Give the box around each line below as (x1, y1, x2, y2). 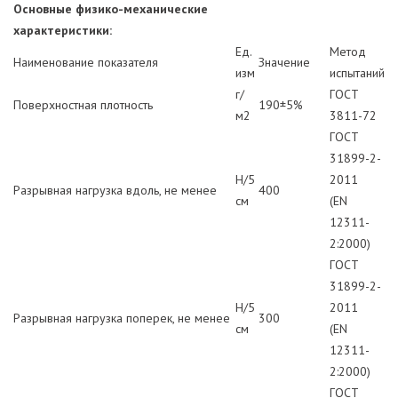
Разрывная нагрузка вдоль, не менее (13, 181, 217, 198)
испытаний (330, 64, 385, 81)
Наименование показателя (13, 53, 158, 70)
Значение (259, 53, 310, 70)
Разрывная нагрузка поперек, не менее (13, 309, 230, 326)
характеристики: (13, 21, 112, 38)
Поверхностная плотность (13, 96, 153, 113)
